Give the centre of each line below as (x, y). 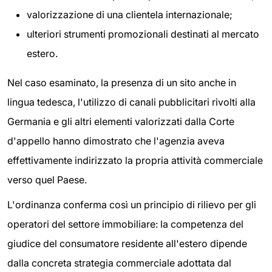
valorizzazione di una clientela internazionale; (130, 14)
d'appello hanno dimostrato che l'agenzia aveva (116, 141)
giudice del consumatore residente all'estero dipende (127, 244)
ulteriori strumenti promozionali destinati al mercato (143, 34)
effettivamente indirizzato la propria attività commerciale (135, 160)
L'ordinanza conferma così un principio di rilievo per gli (132, 205)
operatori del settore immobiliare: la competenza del (125, 224)
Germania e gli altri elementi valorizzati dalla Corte (121, 121)
